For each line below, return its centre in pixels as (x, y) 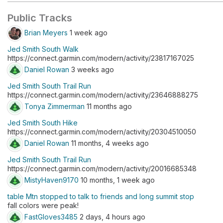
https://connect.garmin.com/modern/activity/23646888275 (103, 95)
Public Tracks (40, 18)
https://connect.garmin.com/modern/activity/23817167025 (101, 58)
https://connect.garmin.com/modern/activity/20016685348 (102, 168)
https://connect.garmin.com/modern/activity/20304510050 (102, 132)
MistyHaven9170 (52, 180)
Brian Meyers (46, 32)
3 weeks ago (92, 69)
